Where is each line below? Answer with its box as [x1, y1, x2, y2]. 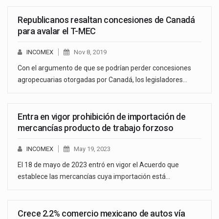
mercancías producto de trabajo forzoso [18, 122, 174, 133]
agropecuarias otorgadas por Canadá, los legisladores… [18, 75, 187, 84]
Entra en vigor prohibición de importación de [18, 111, 186, 122]
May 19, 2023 [74, 145, 110, 153]
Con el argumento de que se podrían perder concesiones [18, 64, 191, 72]
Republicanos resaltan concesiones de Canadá [18, 14, 195, 25]
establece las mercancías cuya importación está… [18, 172, 170, 180]
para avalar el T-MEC [18, 25, 96, 36]
